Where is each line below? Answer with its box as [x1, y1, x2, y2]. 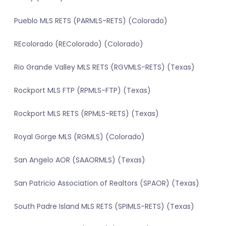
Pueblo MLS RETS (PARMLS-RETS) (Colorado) [14, 16, 167, 26]
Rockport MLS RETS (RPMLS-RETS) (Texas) [14, 108, 159, 119]
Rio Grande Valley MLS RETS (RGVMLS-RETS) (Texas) [14, 62, 195, 73]
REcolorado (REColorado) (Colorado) [14, 39, 143, 49]
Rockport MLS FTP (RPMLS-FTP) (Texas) [14, 85, 151, 96]
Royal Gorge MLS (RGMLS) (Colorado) [14, 132, 145, 142]
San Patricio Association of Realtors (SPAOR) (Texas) [14, 178, 199, 189]
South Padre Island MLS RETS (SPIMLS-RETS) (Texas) [14, 201, 194, 212]
